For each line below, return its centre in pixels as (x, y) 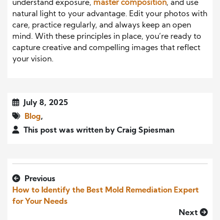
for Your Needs (40, 202)
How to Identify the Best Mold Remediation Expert (106, 191)
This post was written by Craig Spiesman (98, 131)
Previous (39, 179)
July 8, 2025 (45, 103)
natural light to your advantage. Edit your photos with (110, 14)
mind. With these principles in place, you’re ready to (107, 37)
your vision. (33, 60)
